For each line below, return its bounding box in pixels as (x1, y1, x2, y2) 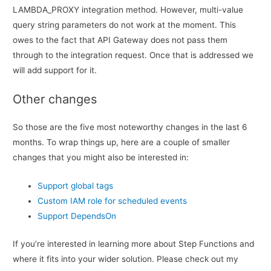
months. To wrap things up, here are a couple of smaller (13, 137, 230, 148)
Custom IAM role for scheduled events (38, 196, 188, 206)
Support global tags (38, 181, 114, 191)
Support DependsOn (38, 211, 117, 221)
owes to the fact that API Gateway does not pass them (13, 34, 228, 45)
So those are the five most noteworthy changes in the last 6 (13, 122, 248, 132)
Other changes (13, 92, 97, 107)
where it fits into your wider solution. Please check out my (13, 253, 239, 264)
